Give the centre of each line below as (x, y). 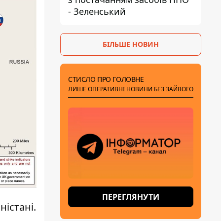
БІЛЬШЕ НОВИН (131, 44)
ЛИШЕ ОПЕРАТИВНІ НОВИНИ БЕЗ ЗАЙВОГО (131, 89)
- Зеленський (97, 11)
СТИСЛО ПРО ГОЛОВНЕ (106, 79)
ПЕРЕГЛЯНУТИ (131, 197)
